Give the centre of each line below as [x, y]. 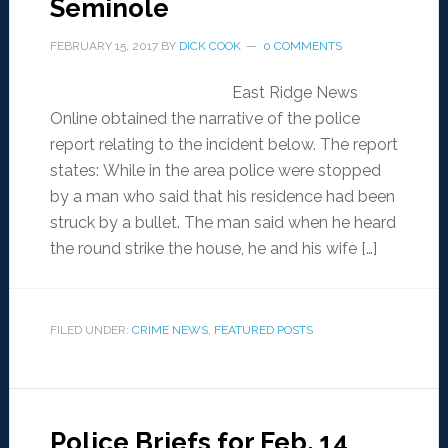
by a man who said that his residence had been [222, 197]
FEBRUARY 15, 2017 [103, 46]
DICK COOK [209, 46]
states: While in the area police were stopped [215, 171]
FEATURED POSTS [263, 330]
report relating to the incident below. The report [223, 145]
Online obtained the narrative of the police [204, 119]
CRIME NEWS [169, 330]
